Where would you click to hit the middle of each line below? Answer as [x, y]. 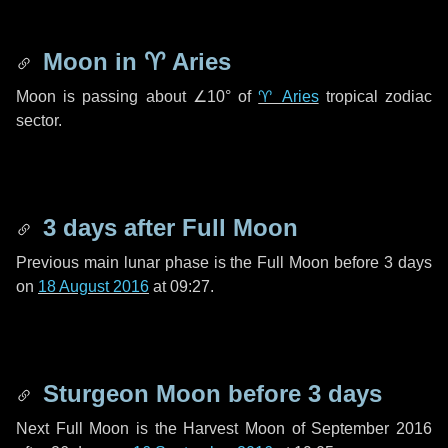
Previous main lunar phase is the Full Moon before [200, 262]
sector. [39, 120]
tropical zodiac [375, 96]
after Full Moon [207, 227]
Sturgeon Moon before [172, 393]
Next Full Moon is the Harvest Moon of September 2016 [224, 428]
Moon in [90, 61]
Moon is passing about [104, 96]
